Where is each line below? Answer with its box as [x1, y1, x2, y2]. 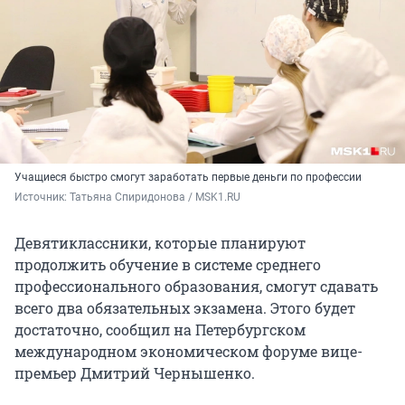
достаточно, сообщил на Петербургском [14, 320, 306, 340]
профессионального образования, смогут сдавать [14, 277, 378, 297]
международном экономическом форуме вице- [14, 342, 363, 362]
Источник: [14, 191, 70, 204]
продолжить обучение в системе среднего [14, 255, 321, 275]
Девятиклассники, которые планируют [14, 233, 306, 253]
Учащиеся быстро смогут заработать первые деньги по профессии [14, 171, 362, 184]
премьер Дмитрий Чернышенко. [14, 363, 255, 383]
